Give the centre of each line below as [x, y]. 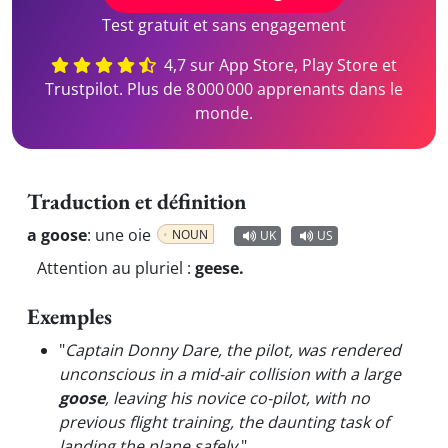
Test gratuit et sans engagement [224, 25]
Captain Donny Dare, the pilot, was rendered [233, 350]
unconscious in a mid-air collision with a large [230, 374]
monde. [224, 113]
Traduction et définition [136, 201]
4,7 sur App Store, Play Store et [278, 65]
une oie [125, 235]
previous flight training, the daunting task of [224, 422]
